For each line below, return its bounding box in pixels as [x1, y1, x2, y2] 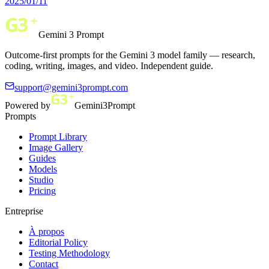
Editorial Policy [29, 237, 88, 248]
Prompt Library [29, 131, 87, 142]
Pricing [29, 186, 56, 196]
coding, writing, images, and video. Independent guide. [5, 61, 213, 71]
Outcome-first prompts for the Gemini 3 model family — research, [5, 50, 255, 61]
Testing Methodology [29, 248, 110, 259]
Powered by [5, 100, 50, 111]
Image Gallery [29, 142, 83, 153]
